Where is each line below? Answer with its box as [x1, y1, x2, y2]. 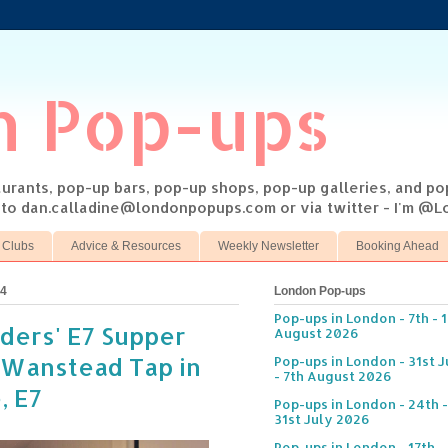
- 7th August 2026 [274, 368, 392, 385]
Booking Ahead [356, 238, 439, 253]
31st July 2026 [274, 411, 370, 428]
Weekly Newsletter [218, 238, 319, 253]
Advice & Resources [71, 238, 181, 253]
